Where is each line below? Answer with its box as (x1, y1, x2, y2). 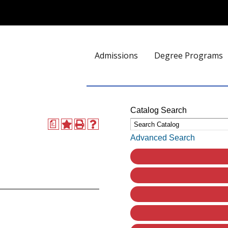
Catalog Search (130, 106, 187, 115)
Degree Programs (154, 50, 223, 61)
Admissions (95, 50, 138, 61)
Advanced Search (130, 133, 195, 142)
